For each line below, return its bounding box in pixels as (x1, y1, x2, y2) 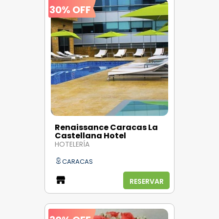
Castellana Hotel (55, 130, 126, 141)
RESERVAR (129, 176, 164, 186)
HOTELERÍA (55, 139, 89, 150)
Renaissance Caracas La (55, 121, 158, 133)
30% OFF (49, 2, 91, 17)
